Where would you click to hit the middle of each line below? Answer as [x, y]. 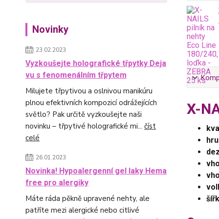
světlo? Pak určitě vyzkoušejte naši [84, 114]
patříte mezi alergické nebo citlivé [82, 210]
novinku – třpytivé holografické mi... [85, 126]
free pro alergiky [57, 183]
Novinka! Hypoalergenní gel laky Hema [96, 171]
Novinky [50, 29]
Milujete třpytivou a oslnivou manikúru [89, 91]
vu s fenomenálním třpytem [76, 75]
